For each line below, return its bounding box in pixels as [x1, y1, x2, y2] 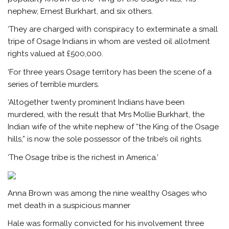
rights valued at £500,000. [8, 49, 104, 59]
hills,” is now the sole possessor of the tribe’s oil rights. [8, 134, 205, 144]
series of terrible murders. [8, 79, 102, 89]
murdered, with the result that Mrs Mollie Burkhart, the [8, 110, 205, 120]
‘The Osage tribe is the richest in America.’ [8, 152, 159, 162]
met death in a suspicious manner [8, 200, 131, 210]
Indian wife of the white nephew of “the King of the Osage [8, 122, 219, 132]
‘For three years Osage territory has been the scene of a [8, 67, 212, 77]
